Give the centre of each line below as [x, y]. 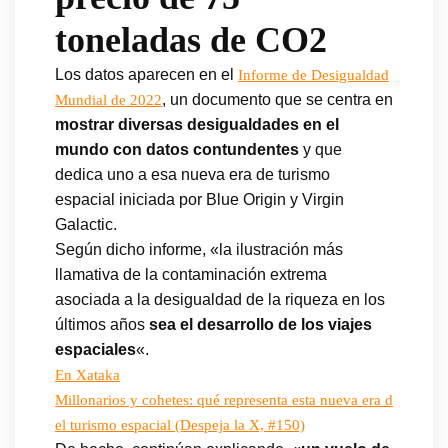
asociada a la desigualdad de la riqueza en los [220, 299]
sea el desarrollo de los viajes [260, 324]
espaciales [95, 349]
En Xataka [87, 374]
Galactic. [86, 224]
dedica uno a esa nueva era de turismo [192, 174]
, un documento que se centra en [277, 99]
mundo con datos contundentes [177, 149]
